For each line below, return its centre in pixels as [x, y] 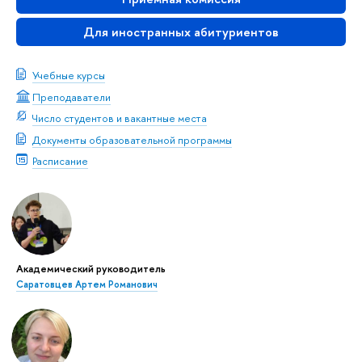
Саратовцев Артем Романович [87, 284]
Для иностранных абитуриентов [181, 32]
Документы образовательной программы [132, 139]
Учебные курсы [69, 76]
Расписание [60, 161]
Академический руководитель [91, 268]
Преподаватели [72, 97]
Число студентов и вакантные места [120, 118]
